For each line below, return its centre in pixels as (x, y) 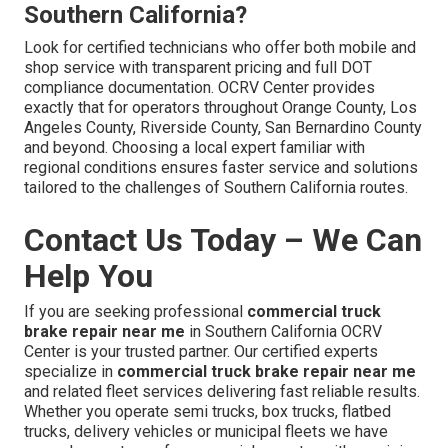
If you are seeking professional (135, 311)
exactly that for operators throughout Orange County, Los (220, 107)
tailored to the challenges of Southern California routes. (216, 187)
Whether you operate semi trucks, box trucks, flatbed (207, 411)
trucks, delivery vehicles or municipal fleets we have (206, 431)
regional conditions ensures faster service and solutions (221, 167)
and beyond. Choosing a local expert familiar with (194, 147)
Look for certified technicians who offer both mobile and (220, 47)
